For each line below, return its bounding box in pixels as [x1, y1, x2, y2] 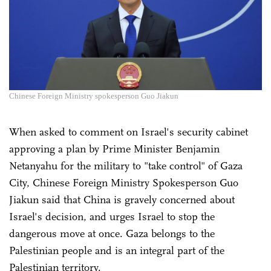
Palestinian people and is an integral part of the [9, 243, 224, 257]
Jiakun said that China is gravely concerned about [9, 192, 235, 206]
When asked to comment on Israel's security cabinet [9, 125, 248, 139]
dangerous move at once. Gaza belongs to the [9, 226, 215, 240]
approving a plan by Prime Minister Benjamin [9, 142, 220, 155]
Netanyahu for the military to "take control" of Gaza [9, 158, 243, 172]
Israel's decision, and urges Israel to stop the [9, 209, 215, 223]
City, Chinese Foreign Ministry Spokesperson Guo [9, 175, 238, 189]
